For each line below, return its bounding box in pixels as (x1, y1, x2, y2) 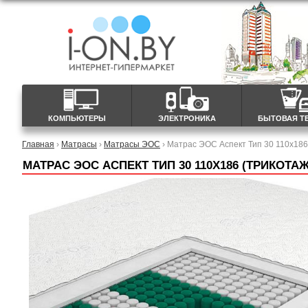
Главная (22, 140, 54, 148)
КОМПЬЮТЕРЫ (47, 114, 106, 122)
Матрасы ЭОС (104, 140, 160, 148)
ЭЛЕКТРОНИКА (157, 114, 216, 122)
